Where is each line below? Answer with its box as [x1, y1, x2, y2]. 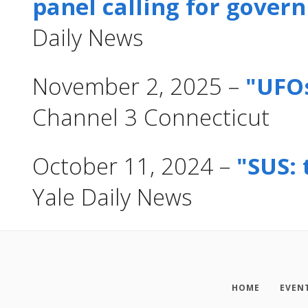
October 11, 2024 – [32, 150, 236, 181]
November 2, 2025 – [32, 70, 245, 102]
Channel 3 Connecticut [32, 101, 269, 133]
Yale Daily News [32, 181, 192, 212]
